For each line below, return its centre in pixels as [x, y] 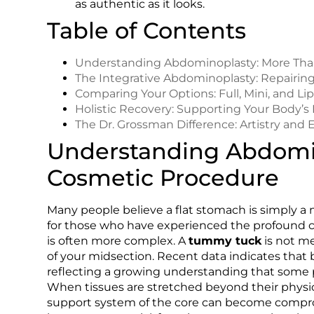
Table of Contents [147, 30]
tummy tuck [225, 240]
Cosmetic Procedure [163, 177]
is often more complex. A [118, 240]
